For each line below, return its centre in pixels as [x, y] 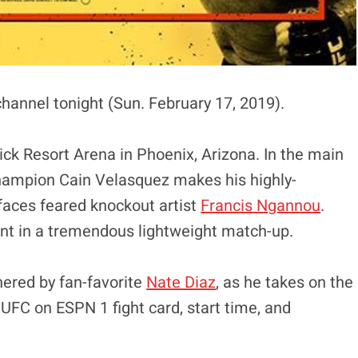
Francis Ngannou [261, 205]
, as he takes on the [285, 282]
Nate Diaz [181, 282]
